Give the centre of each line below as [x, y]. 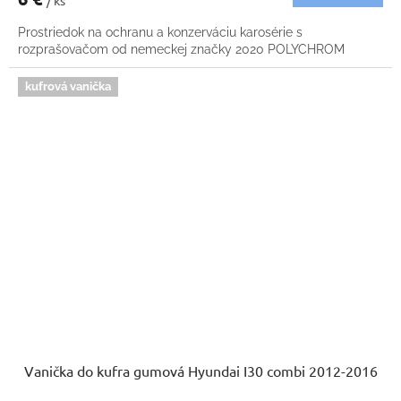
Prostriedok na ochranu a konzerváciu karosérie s [160, 33]
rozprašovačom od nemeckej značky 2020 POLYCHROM [181, 50]
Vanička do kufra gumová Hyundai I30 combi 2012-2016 [200, 370]
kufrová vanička [68, 87]
